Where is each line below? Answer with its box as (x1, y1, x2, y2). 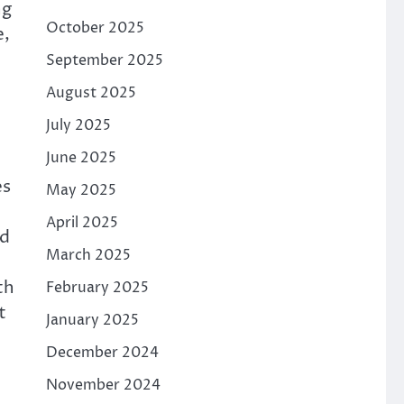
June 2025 (45, 148, 116, 168)
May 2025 (45, 180, 116, 200)
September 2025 (45, 50, 163, 70)
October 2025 (45, 18, 144, 38)
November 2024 (45, 375, 161, 395)
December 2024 (45, 343, 159, 363)
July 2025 (45, 115, 111, 135)
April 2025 (45, 213, 118, 233)
